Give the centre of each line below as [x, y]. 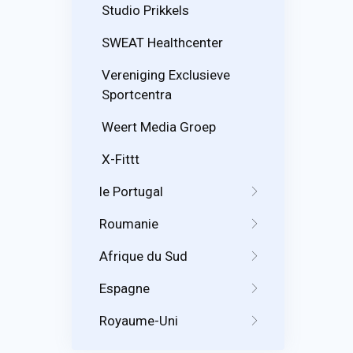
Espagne [124, 288]
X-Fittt [121, 159]
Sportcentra [137, 94]
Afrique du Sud [143, 256]
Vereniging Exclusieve [166, 74]
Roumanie [129, 223]
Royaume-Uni [139, 320]
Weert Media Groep [159, 126]
